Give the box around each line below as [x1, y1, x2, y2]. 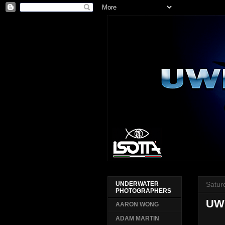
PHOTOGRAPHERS [115, 187, 171, 195]
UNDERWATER [115, 180, 159, 188]
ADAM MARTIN [115, 215, 159, 222]
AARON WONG [115, 201, 159, 208]
